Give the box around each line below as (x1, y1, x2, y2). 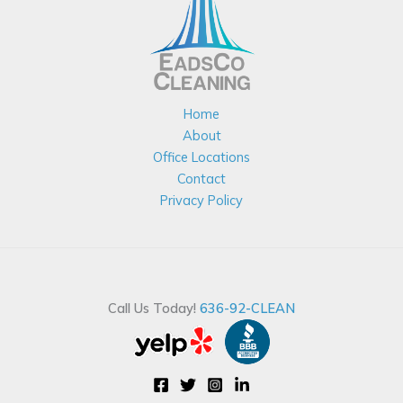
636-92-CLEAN (200, 300, 295, 317)
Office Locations (153, 148, 250, 166)
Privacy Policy (160, 192, 243, 209)
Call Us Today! (108, 300, 200, 317)
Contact (177, 170, 226, 187)
